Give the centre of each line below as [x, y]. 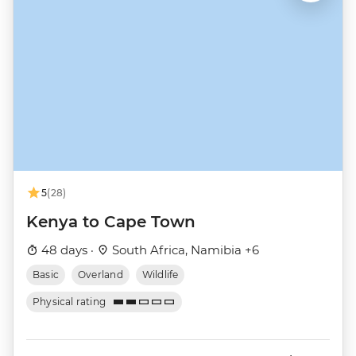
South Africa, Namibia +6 [184, 250]
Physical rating [70, 302]
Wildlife [160, 275]
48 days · [68, 250]
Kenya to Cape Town [111, 222]
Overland [101, 275]
